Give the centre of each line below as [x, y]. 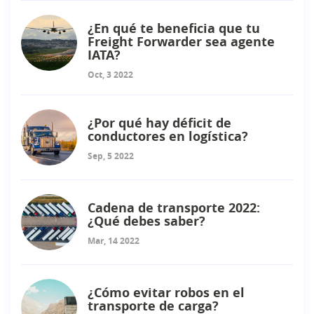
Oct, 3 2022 [110, 75]
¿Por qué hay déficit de [159, 123]
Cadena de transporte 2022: [174, 208]
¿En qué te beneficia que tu [174, 29]
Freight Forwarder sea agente [181, 42]
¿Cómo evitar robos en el [166, 293]
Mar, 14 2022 [114, 241]
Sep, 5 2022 [111, 156]
